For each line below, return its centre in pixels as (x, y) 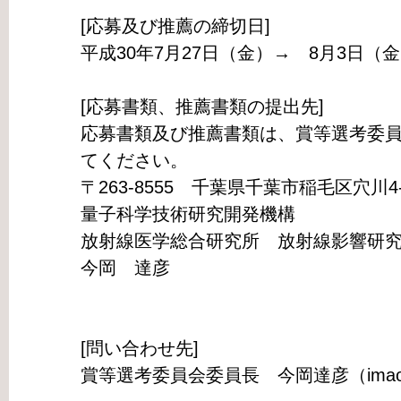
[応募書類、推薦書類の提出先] (202, 107)
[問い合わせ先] (139, 349)
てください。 (134, 161)
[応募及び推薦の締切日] (175, 26)
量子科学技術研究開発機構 (188, 214)
